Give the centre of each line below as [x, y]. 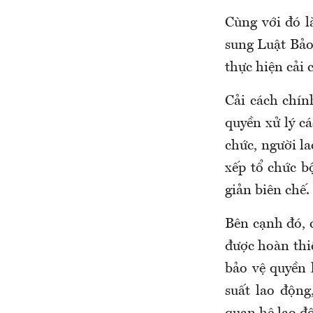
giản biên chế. [267, 191]
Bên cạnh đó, [268, 225]
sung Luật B [262, 46]
